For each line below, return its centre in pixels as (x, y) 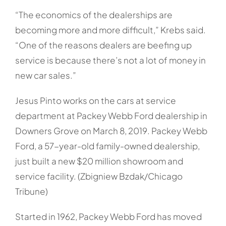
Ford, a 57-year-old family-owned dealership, (107, 146)
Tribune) (31, 191)
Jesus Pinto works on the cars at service (95, 101)
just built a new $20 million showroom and (99, 161)
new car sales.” (45, 75)
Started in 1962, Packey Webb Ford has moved (108, 217)
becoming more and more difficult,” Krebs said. (110, 30)
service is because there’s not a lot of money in (110, 60)
